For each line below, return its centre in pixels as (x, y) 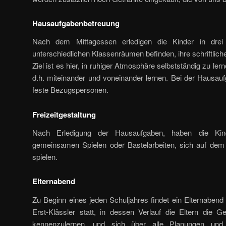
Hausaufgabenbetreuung (76, 23)
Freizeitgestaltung (64, 114)
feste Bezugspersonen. (70, 90)
